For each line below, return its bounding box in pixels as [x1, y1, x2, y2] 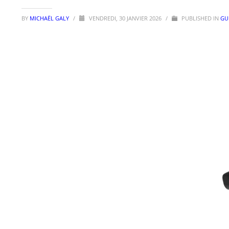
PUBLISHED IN [180, 14, 220, 22]
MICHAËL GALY [30, 14, 71, 22]
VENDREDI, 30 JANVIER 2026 [89, 14, 163, 22]
